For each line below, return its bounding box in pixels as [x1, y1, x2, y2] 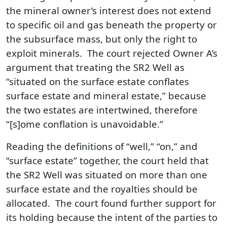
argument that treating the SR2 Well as [6, 60, 184, 74]
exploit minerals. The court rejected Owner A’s [6, 46, 217, 60]
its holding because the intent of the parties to [6, 210, 217, 224]
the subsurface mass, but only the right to [6, 32, 197, 46]
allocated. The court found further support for [6, 196, 216, 210]
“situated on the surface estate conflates [6, 74, 189, 88]
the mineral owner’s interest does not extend [6, 4, 211, 17]
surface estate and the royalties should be [6, 182, 198, 196]
